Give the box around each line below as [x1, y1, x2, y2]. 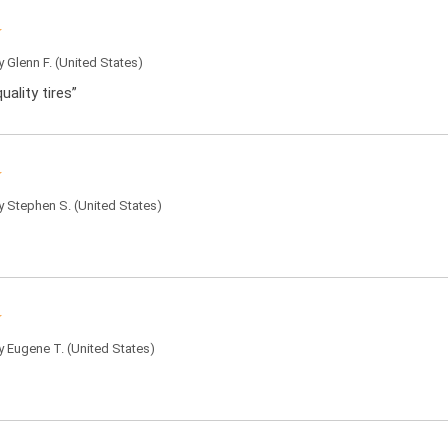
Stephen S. [7, 198, 71, 213]
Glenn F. [7, 55, 52, 70]
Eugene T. [7, 341, 64, 356]
